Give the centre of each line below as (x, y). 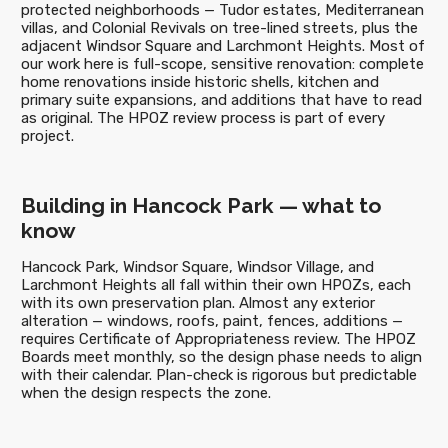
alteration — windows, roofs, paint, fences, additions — (211, 321)
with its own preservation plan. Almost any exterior (197, 303)
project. (47, 136)
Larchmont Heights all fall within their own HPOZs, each (215, 285)
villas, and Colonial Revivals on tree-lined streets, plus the (219, 28)
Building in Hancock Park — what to (200, 205)
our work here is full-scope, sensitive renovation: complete (222, 64)
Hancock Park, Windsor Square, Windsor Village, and (197, 267)
